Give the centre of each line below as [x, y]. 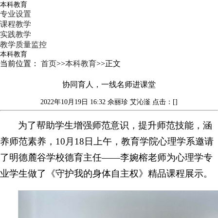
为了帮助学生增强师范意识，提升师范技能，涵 [115, 126]
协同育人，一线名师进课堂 [109, 85]
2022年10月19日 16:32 [74, 102]
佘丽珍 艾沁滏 [130, 102]
